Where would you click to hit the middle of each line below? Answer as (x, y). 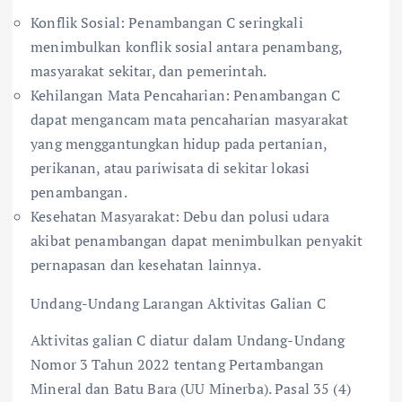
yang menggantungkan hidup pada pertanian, (179, 144)
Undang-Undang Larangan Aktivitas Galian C (178, 304)
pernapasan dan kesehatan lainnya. (146, 265)
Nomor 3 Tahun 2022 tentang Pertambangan (178, 365)
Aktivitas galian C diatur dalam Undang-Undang (188, 341)
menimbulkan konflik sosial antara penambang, (187, 47)
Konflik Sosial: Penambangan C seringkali (167, 23)
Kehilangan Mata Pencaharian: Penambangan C (185, 96)
